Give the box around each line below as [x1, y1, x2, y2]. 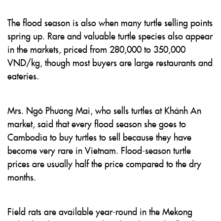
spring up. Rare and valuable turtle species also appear [7, 30, 213, 42]
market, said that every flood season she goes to [7, 117, 186, 130]
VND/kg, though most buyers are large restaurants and [7, 56, 213, 69]
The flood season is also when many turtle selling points [7, 16, 213, 29]
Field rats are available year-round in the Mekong [7, 205, 192, 218]
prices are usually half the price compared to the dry [7, 157, 201, 170]
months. [7, 171, 36, 183]
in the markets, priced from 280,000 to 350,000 [7, 43, 185, 55]
